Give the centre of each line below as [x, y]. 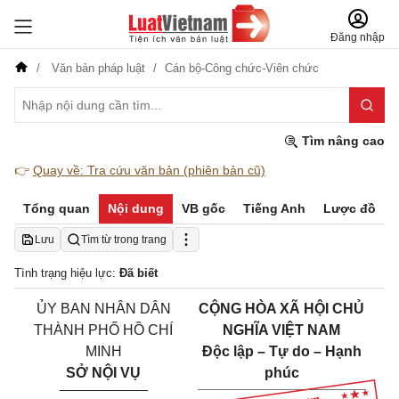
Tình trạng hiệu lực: [67, 273]
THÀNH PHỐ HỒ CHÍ [103, 330]
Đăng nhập [358, 37]
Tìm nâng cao [342, 141]
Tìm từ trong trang [124, 240]
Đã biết [138, 273]
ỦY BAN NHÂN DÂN [103, 309]
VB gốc [204, 208]
